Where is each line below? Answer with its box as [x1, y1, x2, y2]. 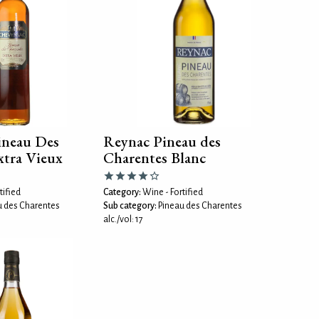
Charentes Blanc [103, 148, 206, 168]
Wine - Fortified [140, 187, 203, 197]
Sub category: [103, 200, 157, 211]
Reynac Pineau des [103, 132, 221, 152]
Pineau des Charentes [156, 200, 242, 211]
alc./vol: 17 [103, 214, 143, 224]
